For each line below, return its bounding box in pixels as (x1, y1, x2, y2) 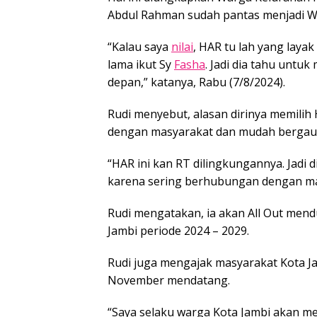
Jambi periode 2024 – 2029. (108, 223, 249, 239)
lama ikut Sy (108, 57, 174, 73)
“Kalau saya (108, 39, 171, 55)
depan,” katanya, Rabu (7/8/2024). (108, 74, 285, 91)
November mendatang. (108, 272, 230, 289)
